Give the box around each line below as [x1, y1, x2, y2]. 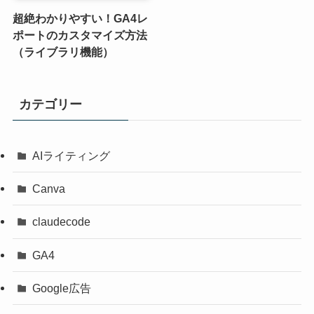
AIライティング [32, 149, 111, 163]
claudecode [32, 215, 91, 228]
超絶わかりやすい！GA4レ [12, 11, 148, 25]
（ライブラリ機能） [12, 45, 114, 58]
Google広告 [32, 281, 92, 294]
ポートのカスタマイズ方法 [12, 28, 147, 41]
